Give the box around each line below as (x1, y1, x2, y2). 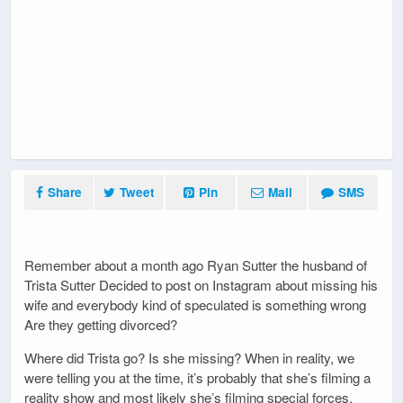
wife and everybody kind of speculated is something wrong (24, 294, 366, 314)
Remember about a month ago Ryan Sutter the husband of (24, 255, 367, 274)
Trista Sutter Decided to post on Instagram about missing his (24, 274, 378, 294)
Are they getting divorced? (24, 314, 177, 334)
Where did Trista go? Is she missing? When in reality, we (24, 347, 354, 367)
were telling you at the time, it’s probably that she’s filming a (24, 367, 371, 387)
